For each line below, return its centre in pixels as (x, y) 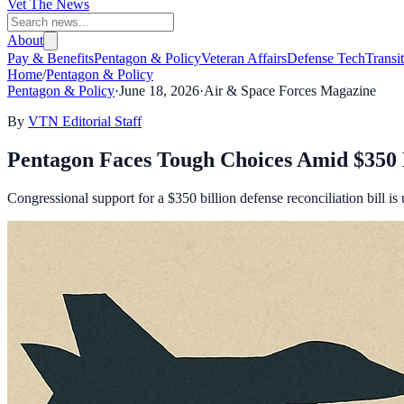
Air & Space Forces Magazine (290, 91)
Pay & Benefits (50, 58)
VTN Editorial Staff (85, 121)
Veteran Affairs (244, 58)
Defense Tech (326, 58)
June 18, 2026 (159, 91)
